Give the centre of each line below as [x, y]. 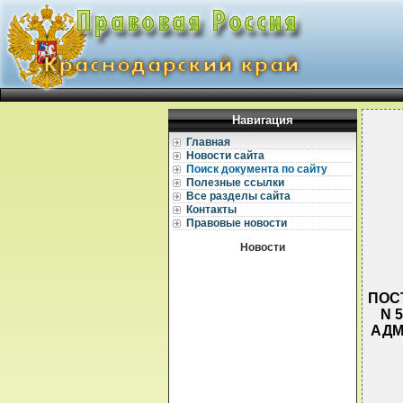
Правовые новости [237, 223]
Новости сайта [225, 156]
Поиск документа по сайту [257, 169]
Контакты [211, 210]
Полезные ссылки [235, 183]
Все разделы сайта [238, 196]
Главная [208, 142]
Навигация [263, 120]
